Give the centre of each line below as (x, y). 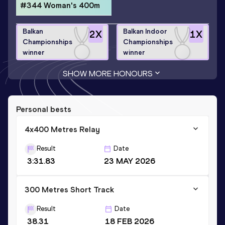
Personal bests (44, 109)
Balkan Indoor (145, 31)
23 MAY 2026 (129, 161)
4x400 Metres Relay (62, 129)
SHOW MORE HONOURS (108, 73)
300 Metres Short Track (69, 189)
